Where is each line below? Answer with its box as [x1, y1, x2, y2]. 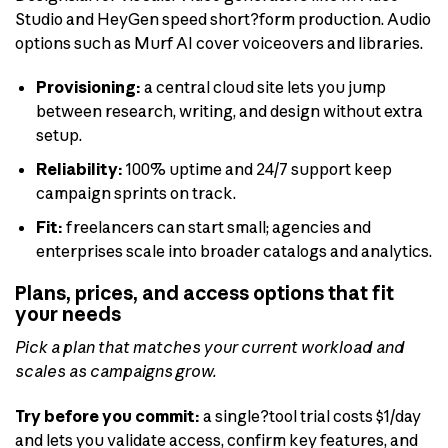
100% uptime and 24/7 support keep [122, 159, 392, 180]
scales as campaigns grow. [15, 361, 217, 381]
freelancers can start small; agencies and [62, 216, 371, 237]
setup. [35, 125, 82, 146]
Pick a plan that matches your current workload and [15, 337, 405, 357]
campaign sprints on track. [35, 183, 236, 204]
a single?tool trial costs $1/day [200, 405, 421, 426]
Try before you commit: [15, 405, 200, 426]
